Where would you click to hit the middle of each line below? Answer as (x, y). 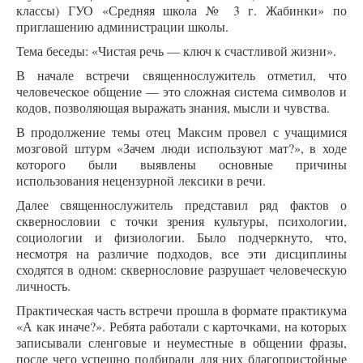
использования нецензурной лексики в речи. (141, 180)
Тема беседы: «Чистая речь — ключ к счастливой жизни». (176, 50)
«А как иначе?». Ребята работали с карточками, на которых (181, 326)
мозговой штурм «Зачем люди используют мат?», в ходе (181, 147)
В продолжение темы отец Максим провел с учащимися (181, 131)
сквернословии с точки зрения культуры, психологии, (181, 220)
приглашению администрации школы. (122, 26)
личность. (43, 285)
